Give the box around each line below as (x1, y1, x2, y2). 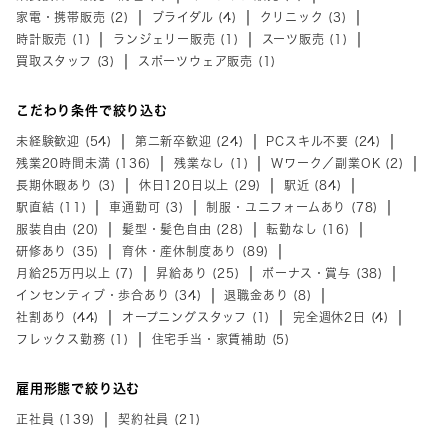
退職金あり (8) (224, 288, 312, 301)
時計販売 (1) (16, 32, 91, 45)
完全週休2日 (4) (293, 310, 390, 323)
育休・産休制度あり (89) (122, 244, 270, 257)
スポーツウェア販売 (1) (137, 54, 277, 67)
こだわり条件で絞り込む (16, 103, 168, 117)
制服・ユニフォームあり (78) (206, 200, 379, 213)
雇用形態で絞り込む (16, 381, 141, 395)
